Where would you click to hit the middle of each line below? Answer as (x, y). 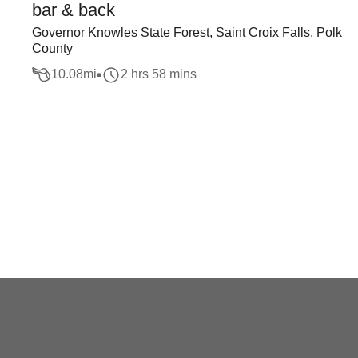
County (52, 48)
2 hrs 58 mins (159, 74)
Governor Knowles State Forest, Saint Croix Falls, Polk (187, 32)
